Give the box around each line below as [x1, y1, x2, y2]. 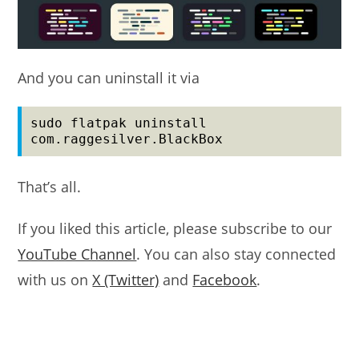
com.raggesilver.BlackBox [30, 131, 224, 147]
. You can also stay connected [136, 244, 337, 264]
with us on [18, 269, 93, 289]
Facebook [192, 269, 257, 289]
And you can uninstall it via [18, 67, 200, 87]
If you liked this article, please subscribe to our [18, 218, 333, 238]
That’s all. [18, 176, 82, 196]
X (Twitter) [92, 269, 159, 289]
